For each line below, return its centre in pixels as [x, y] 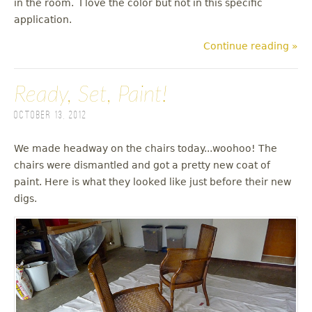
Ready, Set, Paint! [91, 95]
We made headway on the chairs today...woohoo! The [146, 149]
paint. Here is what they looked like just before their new [153, 182]
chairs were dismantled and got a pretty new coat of [142, 165]
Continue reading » [251, 46]
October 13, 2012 [50, 116]
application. [43, 20]
